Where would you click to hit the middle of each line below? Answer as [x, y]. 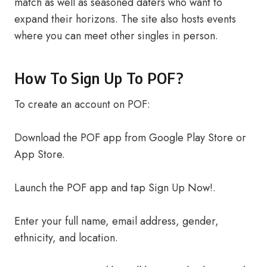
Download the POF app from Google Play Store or [130, 138]
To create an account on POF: [82, 104]
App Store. [40, 154]
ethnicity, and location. [66, 238]
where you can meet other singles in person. [116, 36]
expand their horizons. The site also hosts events [125, 19]
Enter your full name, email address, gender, [117, 221]
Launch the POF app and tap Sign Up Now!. [115, 188]
